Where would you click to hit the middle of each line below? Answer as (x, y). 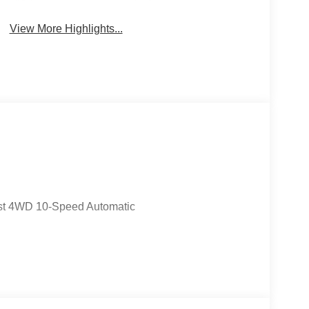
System (51, 10)
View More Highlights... (66, 29)
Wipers (176, 10)
